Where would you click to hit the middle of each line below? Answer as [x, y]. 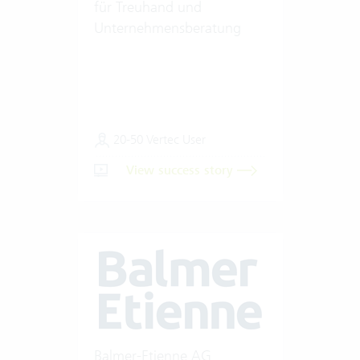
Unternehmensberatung [167, 27]
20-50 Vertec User [157, 139]
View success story [181, 170]
